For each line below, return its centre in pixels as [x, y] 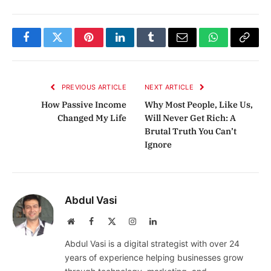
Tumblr [166, 46]
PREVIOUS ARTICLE [93, 87]
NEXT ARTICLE [170, 87]
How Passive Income [84, 105]
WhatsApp [236, 46]
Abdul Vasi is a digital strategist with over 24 [152, 244]
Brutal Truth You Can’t [191, 132]
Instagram [152, 221]
